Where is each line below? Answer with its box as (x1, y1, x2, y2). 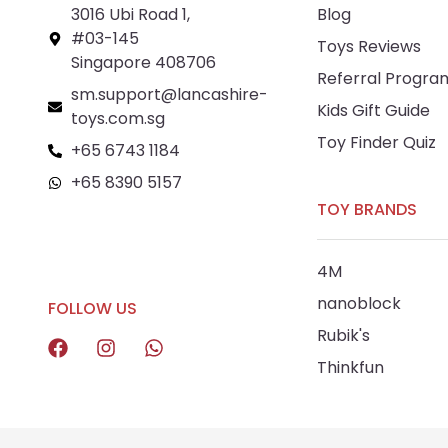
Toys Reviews (316, 35, 421, 59)
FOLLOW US (48, 297, 137, 321)
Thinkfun (316, 356, 384, 380)
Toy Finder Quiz (316, 131, 436, 155)
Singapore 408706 (70, 51, 216, 75)
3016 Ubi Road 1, (70, 3, 190, 27)
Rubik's (316, 324, 370, 348)
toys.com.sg (70, 107, 165, 131)
